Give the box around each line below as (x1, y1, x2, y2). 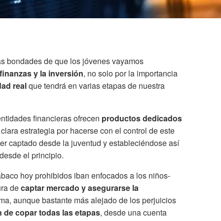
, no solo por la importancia (83, 68, 178, 79)
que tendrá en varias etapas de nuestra (27, 80, 165, 92)
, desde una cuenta (100, 207, 167, 219)
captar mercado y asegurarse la (21, 182, 139, 194)
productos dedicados (102, 112, 182, 124)
